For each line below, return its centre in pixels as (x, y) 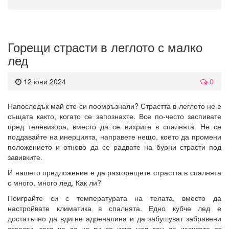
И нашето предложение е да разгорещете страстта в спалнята (114, 172)
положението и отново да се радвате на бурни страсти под (114, 146)
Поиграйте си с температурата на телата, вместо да (114, 198)
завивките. (25, 157)
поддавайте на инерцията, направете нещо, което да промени (114, 136)
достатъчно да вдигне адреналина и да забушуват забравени (114, 218)
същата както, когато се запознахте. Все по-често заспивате (114, 116)
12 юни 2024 (44, 81)
